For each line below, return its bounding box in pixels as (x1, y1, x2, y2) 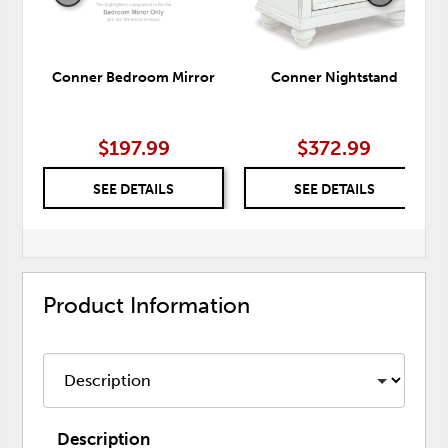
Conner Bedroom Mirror (52, 69, 216, 87)
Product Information (43, 292, 251, 320)
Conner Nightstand (270, 69, 398, 87)
